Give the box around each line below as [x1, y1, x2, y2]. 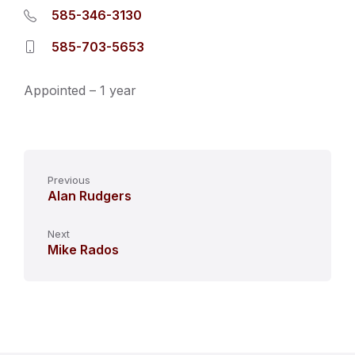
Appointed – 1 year [24, 82, 136, 98]
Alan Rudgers [48, 188, 132, 204]
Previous [48, 174, 90, 186]
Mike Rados [48, 242, 119, 258]
